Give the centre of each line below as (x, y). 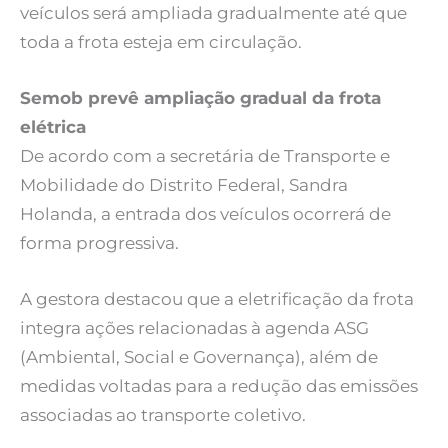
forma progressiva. (99, 243)
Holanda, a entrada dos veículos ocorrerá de (205, 214)
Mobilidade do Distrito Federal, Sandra (184, 185)
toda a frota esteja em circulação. (161, 41)
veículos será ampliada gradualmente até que (213, 12)
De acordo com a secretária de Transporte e (205, 156)
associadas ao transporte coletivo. (163, 415)
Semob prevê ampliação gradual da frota (200, 98)
